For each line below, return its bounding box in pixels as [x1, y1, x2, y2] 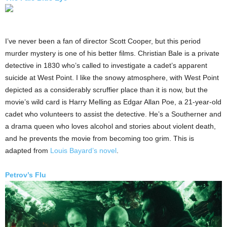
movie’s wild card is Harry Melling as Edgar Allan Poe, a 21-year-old [5, 98, 221, 106]
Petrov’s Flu [5, 171, 46, 179]
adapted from [5, 146, 50, 155]
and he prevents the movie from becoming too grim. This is [5, 134, 194, 143]
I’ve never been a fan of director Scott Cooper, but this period [5, 37, 201, 46]
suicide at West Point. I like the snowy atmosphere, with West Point [5, 73, 219, 82]
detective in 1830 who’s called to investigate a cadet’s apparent [5, 61, 207, 70]
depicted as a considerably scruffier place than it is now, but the [5, 86, 208, 94]
